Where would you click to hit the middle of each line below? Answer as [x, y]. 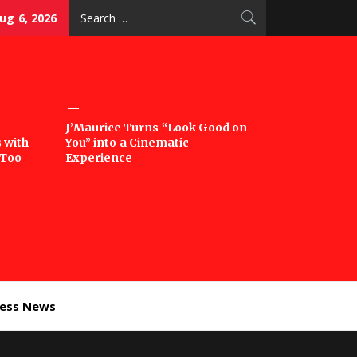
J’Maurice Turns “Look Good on [157, 127]
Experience [99, 158]
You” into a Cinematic [127, 143]
